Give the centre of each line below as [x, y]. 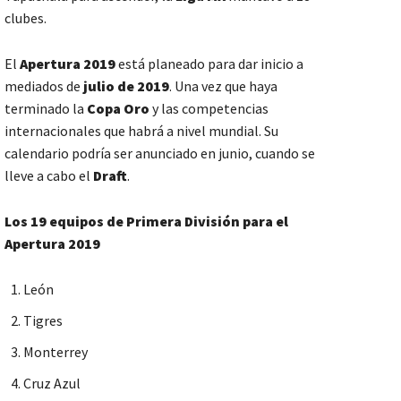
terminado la [46, 109]
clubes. [26, 18]
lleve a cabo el [49, 176]
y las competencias [209, 109]
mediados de [43, 86]
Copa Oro [118, 109]
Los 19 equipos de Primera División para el [146, 222]
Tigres [43, 321]
